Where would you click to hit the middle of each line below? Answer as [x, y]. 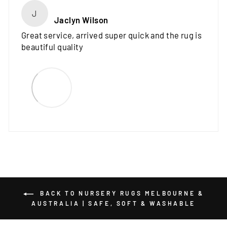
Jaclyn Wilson [81, 20]
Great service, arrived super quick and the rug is [112, 35]
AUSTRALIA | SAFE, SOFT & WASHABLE [113, 203]
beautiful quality [52, 47]
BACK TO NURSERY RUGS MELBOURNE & [121, 193]
